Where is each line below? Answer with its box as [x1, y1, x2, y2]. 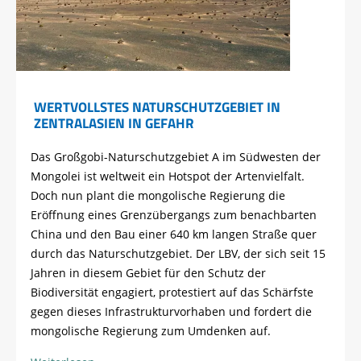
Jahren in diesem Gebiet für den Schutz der [31, 265, 266, 281]
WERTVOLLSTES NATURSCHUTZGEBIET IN [33, 96, 280, 118]
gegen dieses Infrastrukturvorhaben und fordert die [31, 304, 312, 320]
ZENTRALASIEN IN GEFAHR [33, 112, 194, 135]
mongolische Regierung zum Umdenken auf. [31, 323, 271, 339]
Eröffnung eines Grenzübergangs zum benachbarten [31, 207, 317, 223]
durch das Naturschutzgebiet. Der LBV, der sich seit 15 [31, 246, 326, 262]
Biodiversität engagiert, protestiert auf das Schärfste [31, 284, 313, 301]
